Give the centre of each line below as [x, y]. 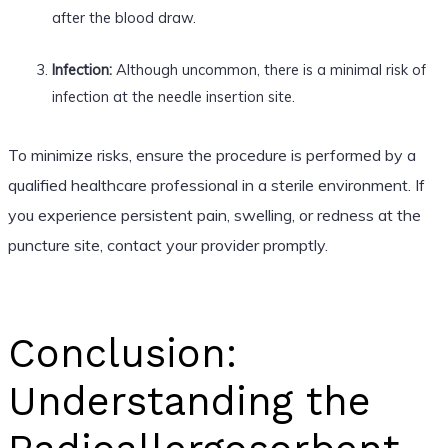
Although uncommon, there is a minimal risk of [268, 69]
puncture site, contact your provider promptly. [167, 244]
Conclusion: [122, 353]
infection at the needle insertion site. [173, 96]
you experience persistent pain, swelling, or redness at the [214, 214]
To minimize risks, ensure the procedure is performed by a [211, 154]
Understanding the [189, 401]
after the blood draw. [123, 17]
